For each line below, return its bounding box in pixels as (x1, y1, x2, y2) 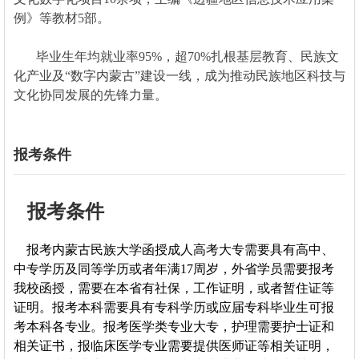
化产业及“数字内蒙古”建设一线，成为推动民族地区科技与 (13, 68, 345, 83)
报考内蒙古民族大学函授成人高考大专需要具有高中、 (13, 242, 334, 256)
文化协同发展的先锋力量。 (13, 87, 167, 102)
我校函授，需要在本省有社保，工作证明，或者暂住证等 (13, 280, 334, 295)
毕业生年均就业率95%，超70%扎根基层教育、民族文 (13, 49, 339, 63)
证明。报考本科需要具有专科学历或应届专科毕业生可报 (13, 300, 334, 314)
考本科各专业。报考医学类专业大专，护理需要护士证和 (13, 319, 334, 333)
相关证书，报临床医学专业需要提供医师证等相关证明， (13, 338, 334, 353)
